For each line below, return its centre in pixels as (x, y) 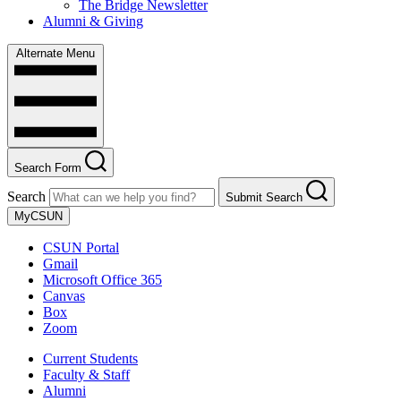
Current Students (90, 358)
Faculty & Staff (86, 374)
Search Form (48, 167)
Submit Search (264, 197)
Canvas (64, 295)
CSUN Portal (81, 247)
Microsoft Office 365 (102, 279)
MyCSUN (38, 216)
